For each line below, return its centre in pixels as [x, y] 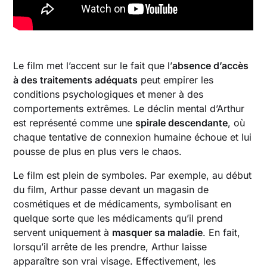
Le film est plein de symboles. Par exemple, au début [133, 176]
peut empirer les [176, 80]
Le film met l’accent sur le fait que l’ [93, 66]
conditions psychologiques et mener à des [108, 94]
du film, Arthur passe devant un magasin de [111, 190]
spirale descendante [182, 123]
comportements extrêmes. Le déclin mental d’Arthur [129, 109]
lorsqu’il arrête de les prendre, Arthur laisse [110, 247]
